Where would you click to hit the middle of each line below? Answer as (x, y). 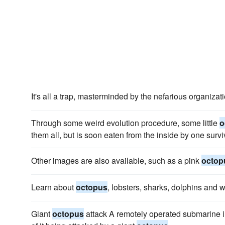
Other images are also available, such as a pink (116, 160)
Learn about (53, 187)
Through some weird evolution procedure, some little (125, 123)
